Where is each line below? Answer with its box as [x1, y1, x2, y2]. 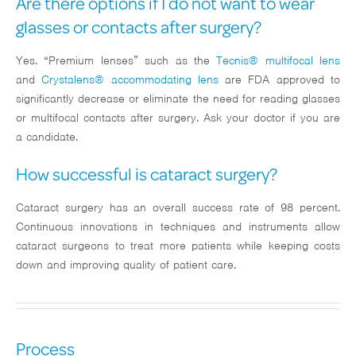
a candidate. [16, 130, 78, 145]
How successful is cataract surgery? [16, 161, 277, 187]
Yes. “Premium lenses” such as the [16, 53, 217, 68]
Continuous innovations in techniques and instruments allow [16, 219, 340, 234]
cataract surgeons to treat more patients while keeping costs [16, 238, 340, 253]
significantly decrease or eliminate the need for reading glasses [16, 91, 340, 106]
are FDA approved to [218, 72, 341, 87]
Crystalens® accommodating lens [41, 72, 219, 87]
